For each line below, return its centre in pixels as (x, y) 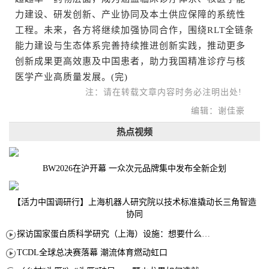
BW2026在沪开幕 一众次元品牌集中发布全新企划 (134, 169)
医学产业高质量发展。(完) (71, 77)
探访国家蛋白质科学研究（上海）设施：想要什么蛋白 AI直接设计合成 (206, 234)
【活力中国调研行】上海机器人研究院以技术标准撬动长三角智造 (134, 202)
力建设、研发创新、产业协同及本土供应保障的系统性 (130, 15)
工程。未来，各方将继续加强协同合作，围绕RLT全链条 (134, 30)
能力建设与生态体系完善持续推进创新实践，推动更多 (130, 46)
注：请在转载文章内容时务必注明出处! (168, 92)
